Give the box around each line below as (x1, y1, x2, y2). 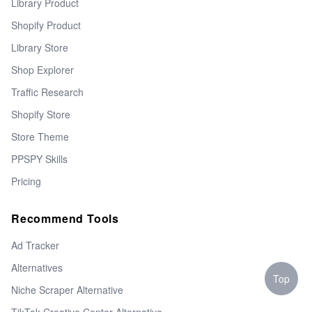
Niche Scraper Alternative (11, 282, 123, 297)
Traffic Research (11, 84, 84, 99)
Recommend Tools (11, 210, 119, 226)
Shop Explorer (11, 62, 74, 77)
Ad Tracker (11, 237, 59, 252)
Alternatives (11, 260, 63, 274)
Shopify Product (11, 17, 81, 32)
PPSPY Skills (11, 151, 68, 166)
